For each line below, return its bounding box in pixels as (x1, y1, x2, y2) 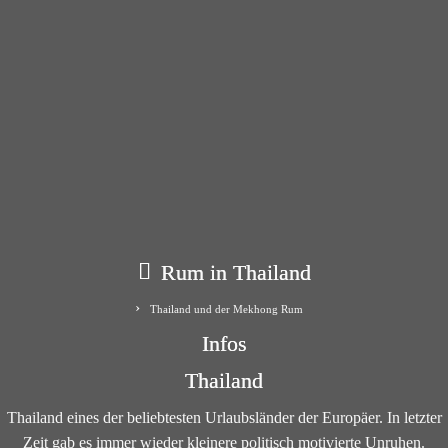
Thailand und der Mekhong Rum (150, 303, 303, 315)
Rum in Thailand (160, 260, 311, 285)
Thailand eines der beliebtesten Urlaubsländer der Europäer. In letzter (6, 409, 442, 426)
